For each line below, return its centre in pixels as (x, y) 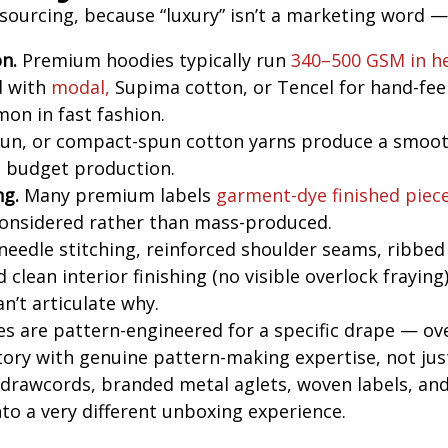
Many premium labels (118, 195)
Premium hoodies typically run (154, 60)
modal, (81, 87)
